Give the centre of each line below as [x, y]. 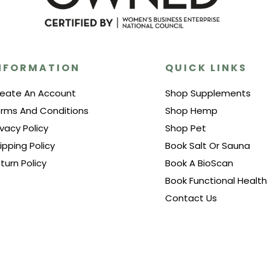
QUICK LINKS [206, 68]
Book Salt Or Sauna [208, 146]
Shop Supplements [208, 93]
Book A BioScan [199, 163]
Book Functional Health [216, 181]
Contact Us [191, 198]
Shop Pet [186, 128]
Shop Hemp [191, 111]
